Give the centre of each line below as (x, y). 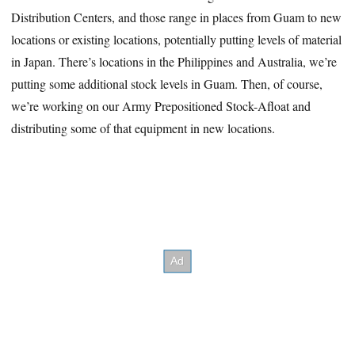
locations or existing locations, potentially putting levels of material (177, 39)
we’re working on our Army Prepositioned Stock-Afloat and (161, 105)
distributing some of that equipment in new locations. (143, 128)
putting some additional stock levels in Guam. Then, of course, (167, 83)
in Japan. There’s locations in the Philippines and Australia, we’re (174, 61)
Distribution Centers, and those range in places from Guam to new (177, 17)
